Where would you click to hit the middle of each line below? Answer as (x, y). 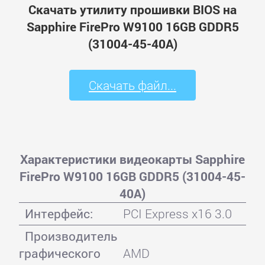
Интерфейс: (59, 213)
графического (59, 253)
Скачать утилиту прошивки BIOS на (132, 10)
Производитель (71, 236)
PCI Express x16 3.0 (177, 213)
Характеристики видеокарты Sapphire (132, 159)
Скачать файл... (132, 85)
